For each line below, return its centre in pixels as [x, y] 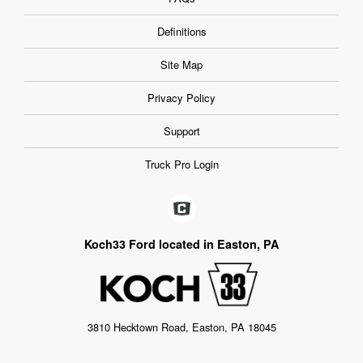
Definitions [181, 32]
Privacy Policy [181, 98]
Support [181, 131]
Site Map [181, 65]
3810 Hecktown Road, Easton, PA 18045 [181, 327]
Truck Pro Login [181, 164]
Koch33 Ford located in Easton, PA [181, 244]
